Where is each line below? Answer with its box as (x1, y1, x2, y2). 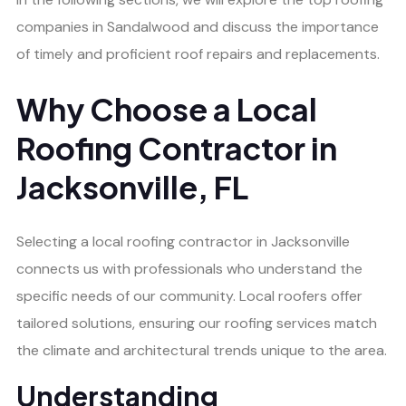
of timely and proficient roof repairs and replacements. (16, 44, 380, 63)
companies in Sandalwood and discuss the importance (16, 17, 379, 36)
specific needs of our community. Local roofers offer (16, 285, 362, 305)
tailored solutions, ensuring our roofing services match (16, 313, 377, 333)
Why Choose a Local (16, 89, 317, 129)
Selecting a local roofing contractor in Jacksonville (16, 231, 350, 251)
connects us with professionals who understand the (16, 258, 362, 278)
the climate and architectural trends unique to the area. (16, 340, 387, 360)
